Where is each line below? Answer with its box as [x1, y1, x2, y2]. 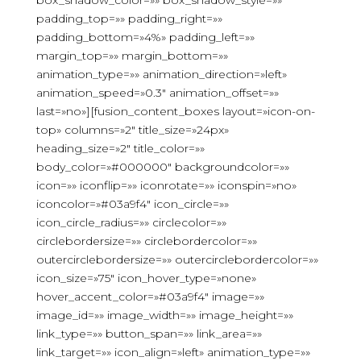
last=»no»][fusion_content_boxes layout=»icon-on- [35, 104, 315, 118]
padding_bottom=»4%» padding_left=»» [35, 30, 255, 44]
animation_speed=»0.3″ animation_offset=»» [35, 85, 279, 100]
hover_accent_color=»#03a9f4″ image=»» [35, 289, 264, 304]
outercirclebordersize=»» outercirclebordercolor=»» [35, 252, 318, 267]
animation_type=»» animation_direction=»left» [35, 67, 287, 81]
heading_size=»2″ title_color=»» [35, 141, 205, 156]
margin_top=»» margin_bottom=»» [35, 48, 228, 63]
